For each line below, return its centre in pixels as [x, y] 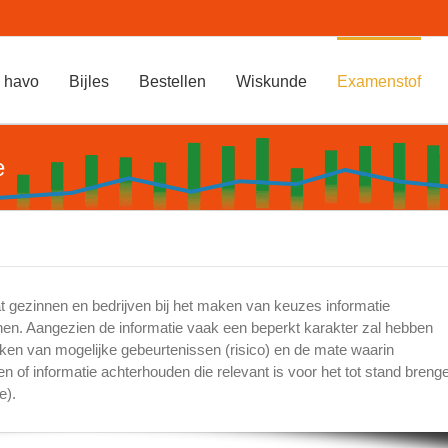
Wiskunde [271, 81]
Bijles [88, 81]
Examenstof [378, 81]
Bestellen [172, 81]
